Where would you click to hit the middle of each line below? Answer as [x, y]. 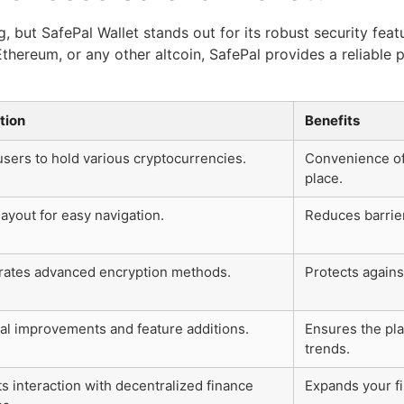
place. [324, 179]
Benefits [332, 121]
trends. [327, 349]
